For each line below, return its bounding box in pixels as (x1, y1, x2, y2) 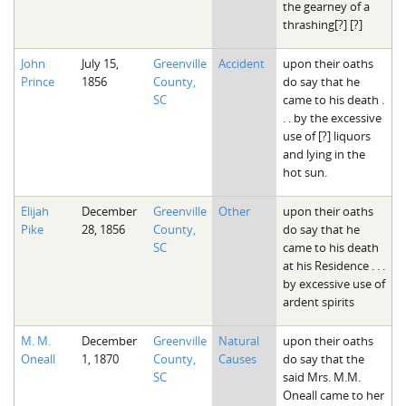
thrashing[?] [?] (282, 15, 362, 33)
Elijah (20, 202, 49, 219)
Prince (20, 72, 54, 90)
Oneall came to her (282, 386, 384, 403)
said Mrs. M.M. (282, 368, 361, 385)
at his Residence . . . (282, 256, 385, 274)
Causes (217, 350, 256, 367)
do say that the (282, 350, 364, 367)
